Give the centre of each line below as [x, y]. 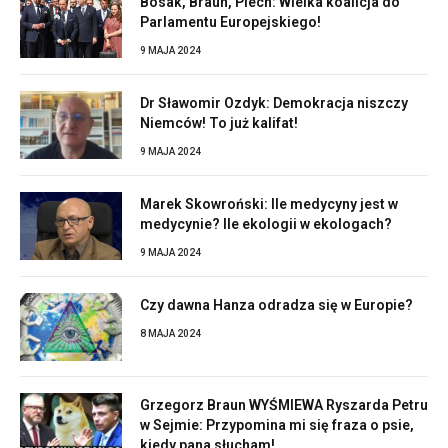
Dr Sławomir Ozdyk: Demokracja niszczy [274, 102]
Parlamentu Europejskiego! [230, 21]
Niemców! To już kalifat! [219, 122]
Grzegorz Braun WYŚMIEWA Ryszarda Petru [284, 404]
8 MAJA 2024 [170, 333]
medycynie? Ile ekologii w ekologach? [266, 223]
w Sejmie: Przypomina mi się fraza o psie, [277, 424]
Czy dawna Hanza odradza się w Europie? [276, 304]
